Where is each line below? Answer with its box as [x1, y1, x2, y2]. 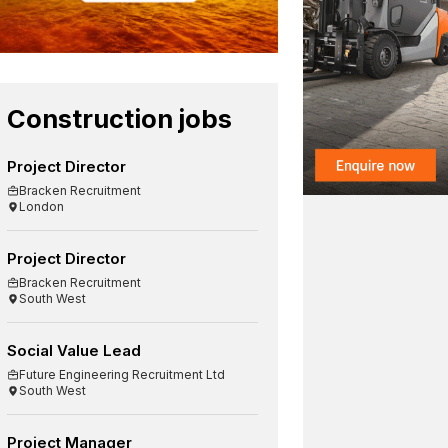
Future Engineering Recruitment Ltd [19, 366, 226, 382]
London [19, 198, 65, 214]
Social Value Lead [7, 340, 142, 360]
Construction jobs [7, 102, 233, 134]
